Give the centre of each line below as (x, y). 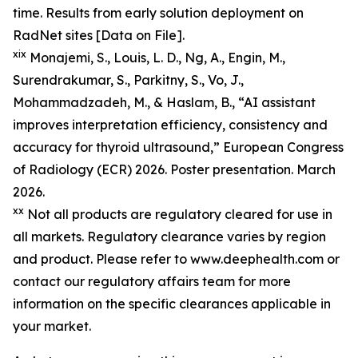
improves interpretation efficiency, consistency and (170, 124)
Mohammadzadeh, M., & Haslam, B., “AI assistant (164, 102)
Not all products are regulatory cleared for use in (178, 214)
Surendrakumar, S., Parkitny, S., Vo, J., (128, 80)
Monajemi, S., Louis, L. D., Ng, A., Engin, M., (156, 57)
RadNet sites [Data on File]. (99, 35)
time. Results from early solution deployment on (158, 12)
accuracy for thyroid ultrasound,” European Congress (178, 147)
